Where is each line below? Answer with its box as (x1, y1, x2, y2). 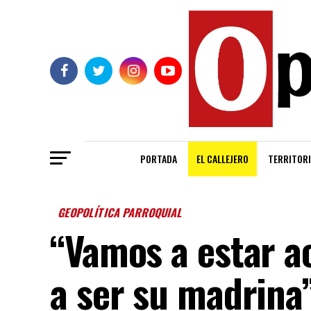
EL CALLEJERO (196, 151, 249, 167)
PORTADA (140, 151, 177, 167)
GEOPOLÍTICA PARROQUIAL (56, 204, 186, 221)
